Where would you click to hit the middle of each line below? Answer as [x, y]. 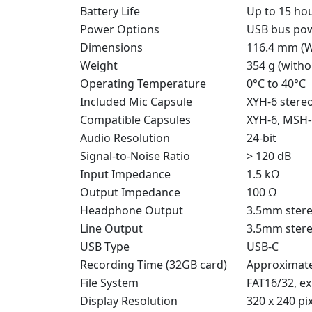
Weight [99, 65]
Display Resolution [129, 301]
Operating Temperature [143, 83]
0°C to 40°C [276, 83]
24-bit [262, 138]
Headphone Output [132, 210]
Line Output [111, 228]
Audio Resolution [125, 138]
